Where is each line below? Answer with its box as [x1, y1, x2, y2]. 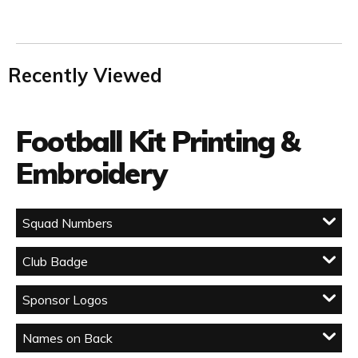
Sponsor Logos [22, 292, 108, 308]
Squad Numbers [22, 215, 113, 232]
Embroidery [16, 155, 166, 192]
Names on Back [22, 330, 113, 347]
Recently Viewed [8, 63, 162, 88]
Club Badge [22, 253, 88, 270]
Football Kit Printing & [16, 123, 300, 160]
